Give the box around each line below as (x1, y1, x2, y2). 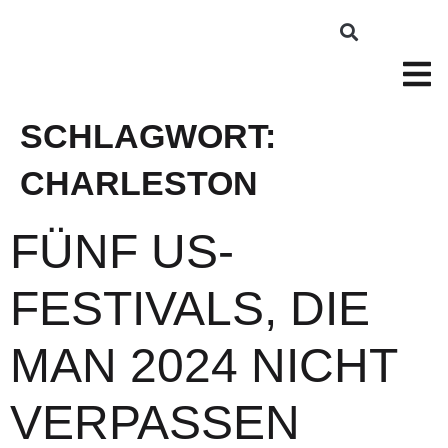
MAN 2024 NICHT (10, 339, 397, 392)
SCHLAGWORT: (20, 117, 276, 155)
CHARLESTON (20, 164, 258, 202)
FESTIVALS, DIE (10, 282, 370, 335)
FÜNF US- (10, 225, 234, 278)
